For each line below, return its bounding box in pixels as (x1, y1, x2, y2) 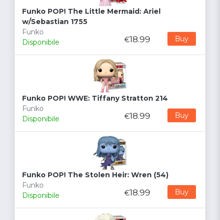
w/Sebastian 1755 (22, 17, 87, 27)
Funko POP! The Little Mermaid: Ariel (22, 7, 161, 16)
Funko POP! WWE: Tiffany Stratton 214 (22, 94, 168, 103)
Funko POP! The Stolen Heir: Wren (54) (22, 170, 168, 180)
